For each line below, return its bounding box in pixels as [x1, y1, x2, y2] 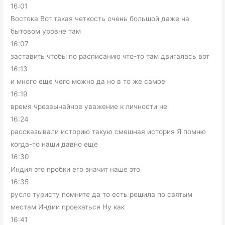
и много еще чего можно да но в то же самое [11, 77, 166, 86]
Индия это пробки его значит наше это [11, 165, 141, 174]
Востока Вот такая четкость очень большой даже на [11, 15, 190, 23]
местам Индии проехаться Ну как [11, 203, 125, 211]
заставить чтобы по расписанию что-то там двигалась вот [11, 52, 210, 61]
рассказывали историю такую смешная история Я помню [11, 128, 206, 136]
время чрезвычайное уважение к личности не [11, 102, 168, 111]
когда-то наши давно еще [11, 140, 98, 149]
